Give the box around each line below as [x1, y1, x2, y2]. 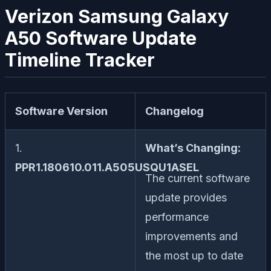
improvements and [145, 230, 238, 243]
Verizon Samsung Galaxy [5, 5, 229, 27]
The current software [145, 172, 250, 185]
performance [145, 211, 209, 224]
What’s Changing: [145, 142, 241, 155]
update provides [145, 191, 227, 204]
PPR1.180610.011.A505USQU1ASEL [15, 161, 199, 174]
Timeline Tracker [5, 48, 155, 71]
